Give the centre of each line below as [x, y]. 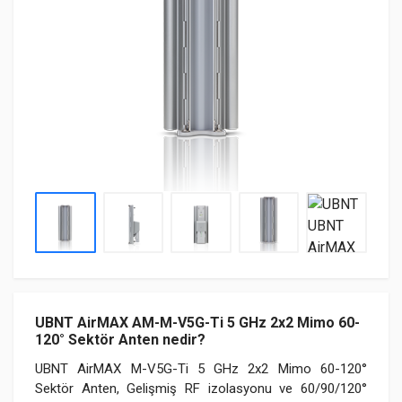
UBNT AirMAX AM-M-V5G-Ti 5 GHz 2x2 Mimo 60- [197, 322]
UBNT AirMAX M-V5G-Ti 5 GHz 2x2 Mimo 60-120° [201, 368]
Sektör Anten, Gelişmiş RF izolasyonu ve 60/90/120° [201, 388]
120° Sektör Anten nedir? [120, 339]
